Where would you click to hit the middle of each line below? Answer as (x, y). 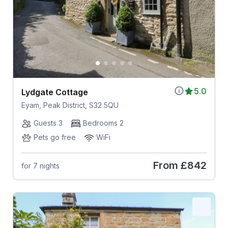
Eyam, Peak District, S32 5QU (70, 105)
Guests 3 (48, 123)
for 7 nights (40, 165)
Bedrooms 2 (103, 123)
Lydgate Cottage (54, 92)
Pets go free (54, 137)
